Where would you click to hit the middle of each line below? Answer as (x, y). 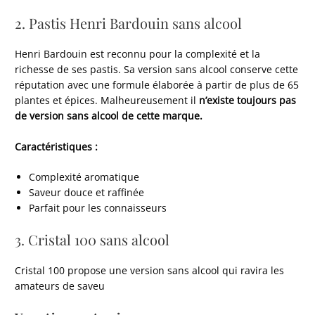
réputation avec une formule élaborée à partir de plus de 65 (157, 84)
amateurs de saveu (60, 285)
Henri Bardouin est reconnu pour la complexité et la (138, 53)
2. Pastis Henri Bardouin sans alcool (129, 22)
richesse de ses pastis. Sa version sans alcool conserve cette (157, 69)
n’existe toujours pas (246, 100)
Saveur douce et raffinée (87, 193)
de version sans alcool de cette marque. (109, 115)
